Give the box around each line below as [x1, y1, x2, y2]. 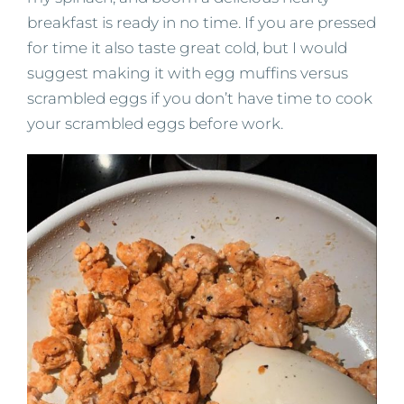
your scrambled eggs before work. [27, 115, 283, 133]
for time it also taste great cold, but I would [27, 39, 347, 58]
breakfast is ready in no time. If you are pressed [27, 14, 376, 32]
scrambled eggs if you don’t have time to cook [27, 89, 372, 108]
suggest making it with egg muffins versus [27, 64, 348, 83]
